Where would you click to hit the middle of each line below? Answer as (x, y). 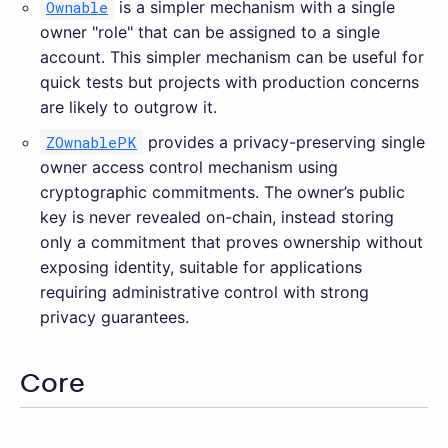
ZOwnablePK (92, 142)
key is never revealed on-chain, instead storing (217, 217)
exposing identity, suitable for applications (201, 267)
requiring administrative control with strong (204, 292)
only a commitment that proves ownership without (231, 242)
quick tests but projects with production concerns (229, 82)
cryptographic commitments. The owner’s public (222, 192)
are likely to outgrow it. (128, 107)
